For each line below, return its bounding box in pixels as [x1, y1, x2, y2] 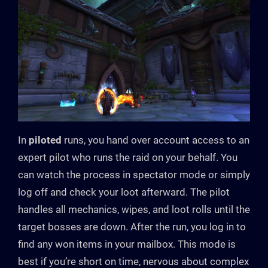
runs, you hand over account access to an [62, 133, 249, 146]
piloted [29, 133, 62, 146]
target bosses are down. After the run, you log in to [18, 220, 246, 233]
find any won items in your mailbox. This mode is [18, 237, 236, 250]
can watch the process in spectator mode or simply [18, 168, 250, 181]
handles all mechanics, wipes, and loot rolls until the [18, 203, 250, 215]
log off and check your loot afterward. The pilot [18, 185, 230, 198]
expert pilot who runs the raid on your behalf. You [18, 151, 237, 163]
